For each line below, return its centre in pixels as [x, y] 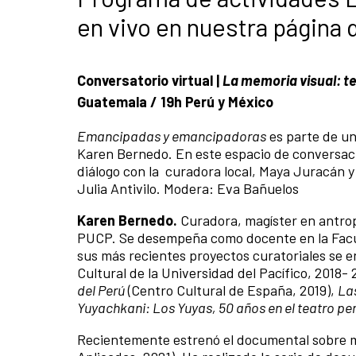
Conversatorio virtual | [150, 80]
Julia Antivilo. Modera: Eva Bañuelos [188, 188]
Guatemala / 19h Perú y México [175, 101]
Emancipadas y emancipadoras [172, 135]
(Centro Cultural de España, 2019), [231, 290]
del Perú [101, 290]
